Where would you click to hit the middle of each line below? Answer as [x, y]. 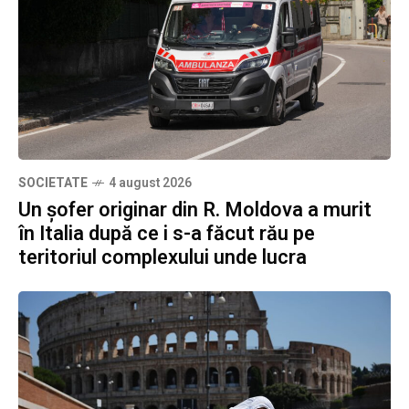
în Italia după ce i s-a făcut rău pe [167, 234]
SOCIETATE [53, 184]
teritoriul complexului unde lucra [163, 258]
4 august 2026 [150, 184]
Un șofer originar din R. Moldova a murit [195, 210]
